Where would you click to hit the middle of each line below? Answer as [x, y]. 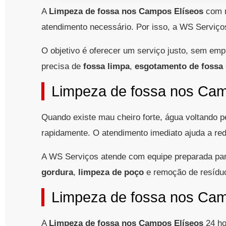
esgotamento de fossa [179, 67]
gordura [57, 173]
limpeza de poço [111, 173]
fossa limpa [106, 67]
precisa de [62, 67]
